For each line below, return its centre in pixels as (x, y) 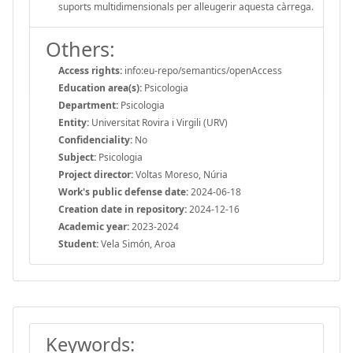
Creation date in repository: (123, 209)
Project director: (96, 174)
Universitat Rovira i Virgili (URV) (158, 122)
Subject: (77, 157)
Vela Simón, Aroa (137, 243)
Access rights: (90, 70)
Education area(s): (100, 87)
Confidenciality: (95, 139)
